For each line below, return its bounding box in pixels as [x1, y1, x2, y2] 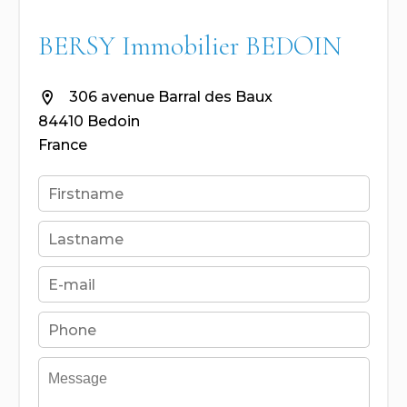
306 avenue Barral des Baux [65, 88, 273, 106]
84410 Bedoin [37, 113, 140, 131]
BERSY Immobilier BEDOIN [37, 29, 342, 64]
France [37, 136, 87, 154]
